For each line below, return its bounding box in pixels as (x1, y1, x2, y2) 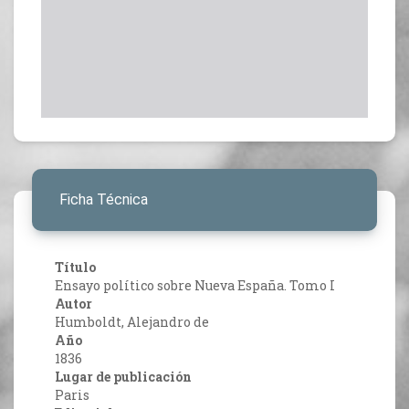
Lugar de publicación (55, 368, 192, 386)
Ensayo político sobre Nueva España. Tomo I (55, 277, 335, 295)
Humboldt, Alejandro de (55, 313, 209, 331)
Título (55, 258, 96, 277)
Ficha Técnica (59, 191, 148, 209)
